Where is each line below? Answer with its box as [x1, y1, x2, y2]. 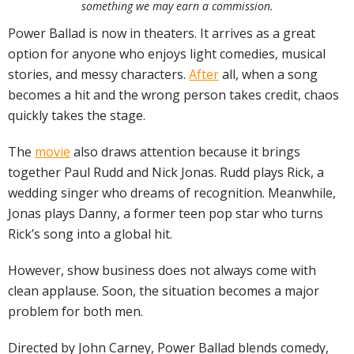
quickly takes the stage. [8, 107, 145, 124]
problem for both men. [8, 303, 143, 320]
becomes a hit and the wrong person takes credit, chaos [8, 86, 339, 104]
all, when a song [219, 66, 318, 83]
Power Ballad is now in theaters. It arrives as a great [8, 24, 315, 42]
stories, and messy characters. [8, 66, 189, 83]
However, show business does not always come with [8, 262, 316, 279]
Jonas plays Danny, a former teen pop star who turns [8, 205, 323, 222]
